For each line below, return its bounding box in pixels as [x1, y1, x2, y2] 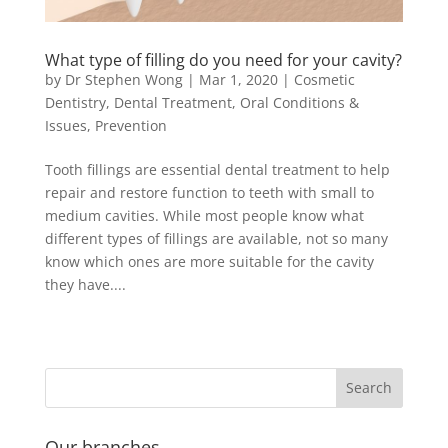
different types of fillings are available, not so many [44, 228, 388, 248]
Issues [44, 115, 87, 135]
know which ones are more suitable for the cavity [44, 251, 374, 271]
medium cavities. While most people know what [44, 205, 364, 225]
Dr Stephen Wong [64, 69, 183, 89]
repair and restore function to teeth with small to [44, 182, 374, 202]
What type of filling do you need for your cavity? [44, 48, 402, 71]
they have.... [44, 274, 126, 294]
